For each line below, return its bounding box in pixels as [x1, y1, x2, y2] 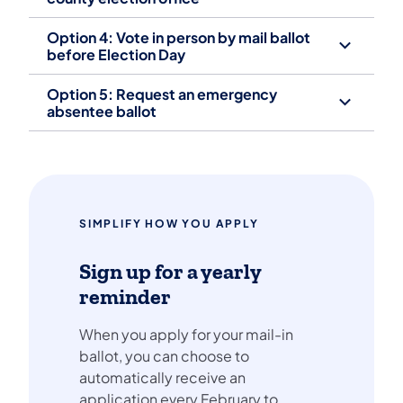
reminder [79, 283, 171, 309]
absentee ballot [47, 101, 157, 121]
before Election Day [47, 44, 185, 64]
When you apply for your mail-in [79, 324, 293, 344]
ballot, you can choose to [79, 345, 249, 365]
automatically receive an [79, 367, 246, 387]
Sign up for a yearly [79, 258, 261, 284]
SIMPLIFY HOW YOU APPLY [79, 216, 259, 230]
